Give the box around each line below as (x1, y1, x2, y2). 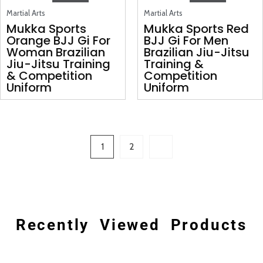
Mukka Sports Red (144, 21, 249, 38)
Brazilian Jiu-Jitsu (144, 44, 249, 61)
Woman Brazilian (6, 44, 105, 61)
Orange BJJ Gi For (6, 32, 110, 49)
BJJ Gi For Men (144, 32, 228, 49)
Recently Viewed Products (15, 216, 248, 234)
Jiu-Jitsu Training (6, 56, 110, 73)
